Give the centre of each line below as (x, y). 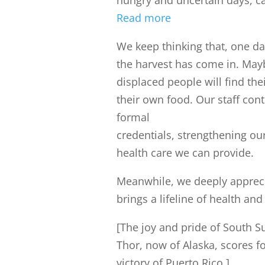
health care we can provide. (185, 153)
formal (133, 117)
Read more (143, 18)
